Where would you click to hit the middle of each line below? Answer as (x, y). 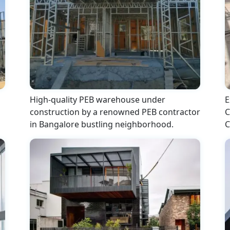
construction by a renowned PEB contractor (115, 112)
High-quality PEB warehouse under (98, 99)
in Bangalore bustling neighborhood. (102, 124)
